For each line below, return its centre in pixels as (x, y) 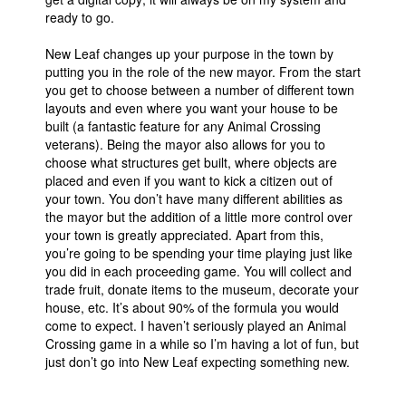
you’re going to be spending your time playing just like (199, 253)
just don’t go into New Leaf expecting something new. (198, 362)
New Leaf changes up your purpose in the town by (189, 53)
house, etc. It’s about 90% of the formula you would (192, 307)
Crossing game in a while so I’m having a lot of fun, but (202, 343)
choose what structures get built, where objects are (191, 162)
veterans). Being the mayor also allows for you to (185, 144)
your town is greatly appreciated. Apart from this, (184, 235)
